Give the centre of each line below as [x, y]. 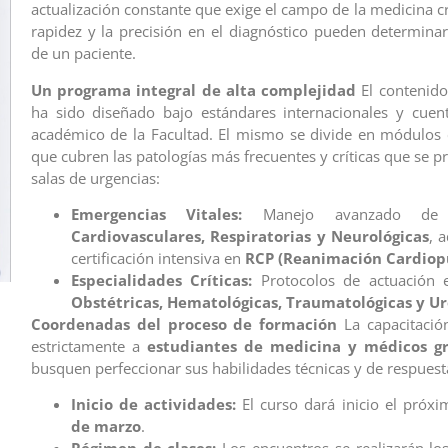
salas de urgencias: [95, 177]
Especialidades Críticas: [161, 279]
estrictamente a [88, 345]
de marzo [105, 426]
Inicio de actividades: [153, 404]
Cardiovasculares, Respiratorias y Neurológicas [249, 235]
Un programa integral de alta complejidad [193, 89]
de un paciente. [83, 53]
